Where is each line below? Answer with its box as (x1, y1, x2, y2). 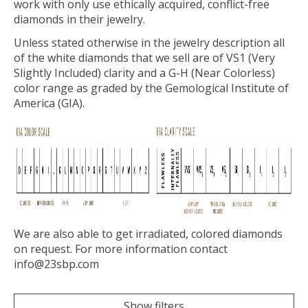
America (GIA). (14, 95, 85, 111)
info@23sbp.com (14, 256, 99, 272)
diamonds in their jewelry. (14, 11, 145, 27)
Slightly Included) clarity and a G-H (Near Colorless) (14, 65, 275, 80)
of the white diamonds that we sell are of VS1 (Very (14, 49, 275, 65)
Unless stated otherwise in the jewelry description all (14, 34, 285, 50)
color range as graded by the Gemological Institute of (14, 80, 289, 96)
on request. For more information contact (14, 241, 228, 256)
